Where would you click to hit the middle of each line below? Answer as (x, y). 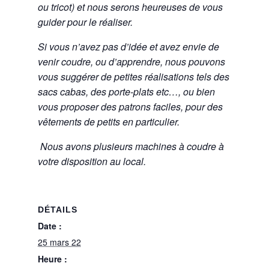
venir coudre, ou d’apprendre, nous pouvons (131, 62)
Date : (50, 226)
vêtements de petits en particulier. (108, 122)
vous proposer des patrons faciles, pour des (130, 107)
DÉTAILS (57, 210)
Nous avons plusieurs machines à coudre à (132, 146)
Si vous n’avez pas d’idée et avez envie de (128, 47)
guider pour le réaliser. (85, 22)
